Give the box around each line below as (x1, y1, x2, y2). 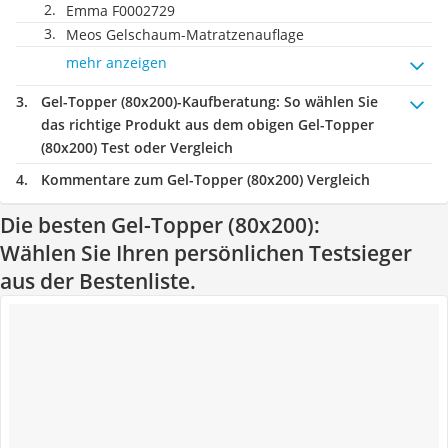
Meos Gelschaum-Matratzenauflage (66, 25, 304, 44)
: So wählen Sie (276, 92, 378, 111)
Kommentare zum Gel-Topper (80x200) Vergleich (41, 170, 370, 189)
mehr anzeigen (66, 53, 167, 72)
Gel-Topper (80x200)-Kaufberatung (41, 92, 276, 111)
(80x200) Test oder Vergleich (41, 138, 233, 157)
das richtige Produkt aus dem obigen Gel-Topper (41, 115, 374, 134)
